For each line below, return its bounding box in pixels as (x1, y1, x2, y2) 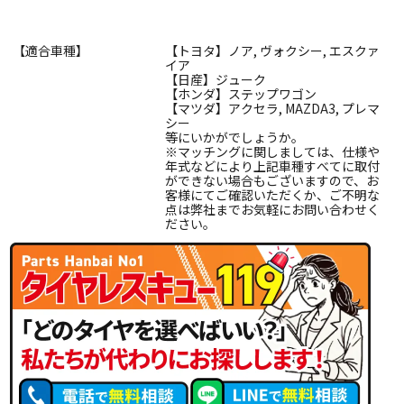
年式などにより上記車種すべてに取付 (165, 156, 380, 175)
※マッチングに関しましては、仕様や (165, 142, 380, 161)
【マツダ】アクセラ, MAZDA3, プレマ (165, 98, 380, 117)
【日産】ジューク (165, 69, 266, 88)
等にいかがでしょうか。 (165, 127, 304, 146)
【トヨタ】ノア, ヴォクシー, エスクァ (165, 41, 380, 60)
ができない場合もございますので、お (165, 170, 379, 189)
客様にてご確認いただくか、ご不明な (165, 185, 380, 204)
